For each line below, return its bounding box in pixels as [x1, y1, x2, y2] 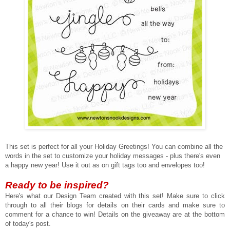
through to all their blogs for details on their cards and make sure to [5, 201, 225, 209]
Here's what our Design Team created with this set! [5, 191, 167, 200]
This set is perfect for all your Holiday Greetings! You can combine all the [5, 142, 223, 150]
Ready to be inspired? [5, 179, 109, 190]
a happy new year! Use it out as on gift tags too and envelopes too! [5, 161, 205, 169]
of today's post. [5, 219, 51, 227]
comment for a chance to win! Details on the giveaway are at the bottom [5, 210, 225, 218]
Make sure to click [167, 191, 225, 200]
